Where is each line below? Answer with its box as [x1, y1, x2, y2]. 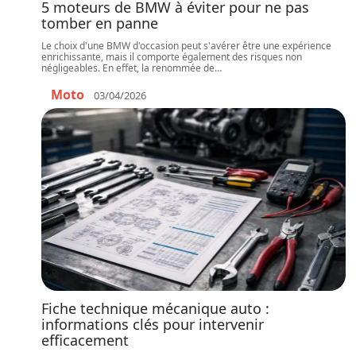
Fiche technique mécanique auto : [41, 299, 269, 318]
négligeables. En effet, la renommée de [41, 61, 215, 75]
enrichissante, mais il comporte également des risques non [41, 50, 302, 64]
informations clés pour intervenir [41, 315, 264, 334]
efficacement [41, 331, 129, 350]
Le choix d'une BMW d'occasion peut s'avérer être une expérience [41, 39, 331, 52]
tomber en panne [41, 14, 158, 33]
